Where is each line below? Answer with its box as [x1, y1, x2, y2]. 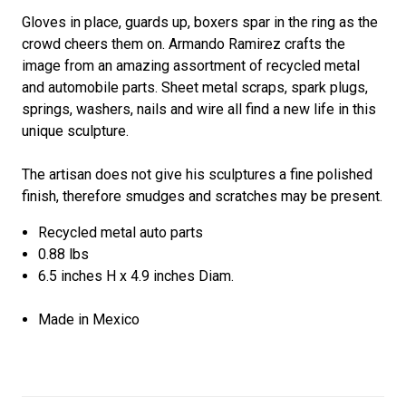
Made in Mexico [38, 310, 140, 328]
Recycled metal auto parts [38, 223, 204, 241]
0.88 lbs [38, 245, 90, 263]
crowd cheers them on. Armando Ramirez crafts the [22, 34, 345, 53]
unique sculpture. [22, 121, 129, 140]
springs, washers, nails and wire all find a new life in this [22, 100, 376, 118]
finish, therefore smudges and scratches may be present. [22, 187, 382, 205]
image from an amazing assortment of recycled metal [22, 56, 360, 74]
